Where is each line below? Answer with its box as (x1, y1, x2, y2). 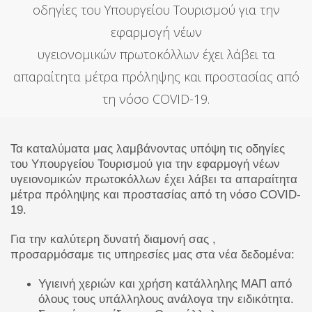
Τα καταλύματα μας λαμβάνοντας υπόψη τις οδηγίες (10, 141, 285, 155)
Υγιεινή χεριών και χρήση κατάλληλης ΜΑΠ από (38, 276, 292, 290)
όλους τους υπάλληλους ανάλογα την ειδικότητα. (38, 292, 294, 306)
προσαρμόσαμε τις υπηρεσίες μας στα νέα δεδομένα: (10, 247, 295, 261)
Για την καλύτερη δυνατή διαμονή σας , (10, 232, 216, 246)
